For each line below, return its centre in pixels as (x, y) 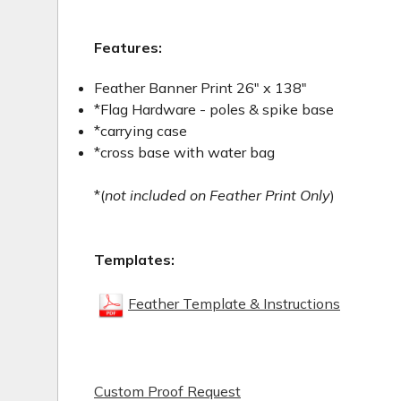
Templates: (134, 260)
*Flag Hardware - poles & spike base (216, 110)
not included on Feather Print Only (218, 196)
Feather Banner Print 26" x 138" (200, 88)
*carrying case (141, 131)
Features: (128, 48)
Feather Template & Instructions (234, 304)
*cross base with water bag (184, 153)
